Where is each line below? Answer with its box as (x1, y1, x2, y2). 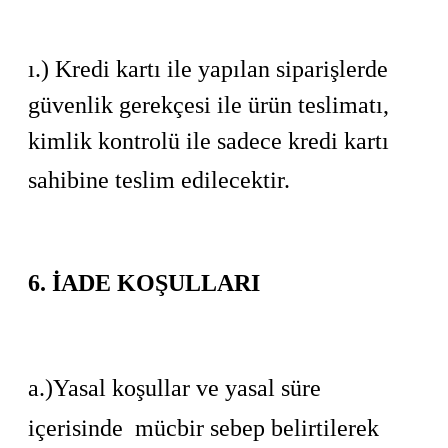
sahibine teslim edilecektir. (28, 167, 290, 193)
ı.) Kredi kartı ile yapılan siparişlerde (28, 56, 388, 82)
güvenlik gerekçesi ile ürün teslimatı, (28, 92, 389, 118)
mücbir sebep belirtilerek (135, 415, 379, 441)
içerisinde (28, 415, 123, 441)
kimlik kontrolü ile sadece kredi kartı (28, 128, 389, 154)
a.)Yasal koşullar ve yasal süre (28, 375, 321, 401)
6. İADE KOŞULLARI (28, 270, 260, 296)
